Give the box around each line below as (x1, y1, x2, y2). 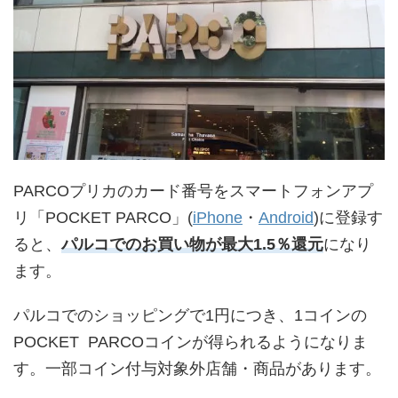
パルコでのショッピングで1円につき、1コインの (13, 306, 367, 324)
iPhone (193, 208, 243, 227)
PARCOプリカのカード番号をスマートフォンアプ (13, 181, 373, 200)
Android (259, 208, 314, 227)
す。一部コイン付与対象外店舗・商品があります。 (13, 359, 381, 378)
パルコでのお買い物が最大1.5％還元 (61, 235, 323, 253)
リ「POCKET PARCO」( (13, 208, 193, 227)
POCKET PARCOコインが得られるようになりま (13, 332, 368, 351)
